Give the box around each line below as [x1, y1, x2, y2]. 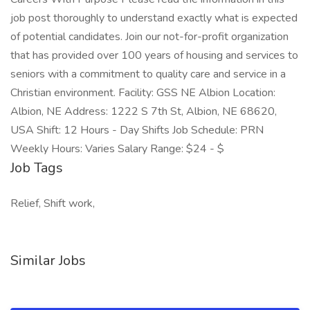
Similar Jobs [10, 251, 86, 270]
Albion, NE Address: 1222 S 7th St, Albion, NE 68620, [10, 104, 277, 119]
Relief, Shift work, [10, 196, 95, 211]
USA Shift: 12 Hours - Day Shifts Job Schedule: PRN [10, 122, 264, 138]
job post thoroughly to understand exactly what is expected [10, 10, 298, 26]
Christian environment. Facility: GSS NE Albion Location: [10, 85, 275, 100]
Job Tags [10, 158, 63, 177]
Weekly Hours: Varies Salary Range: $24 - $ [10, 141, 224, 156]
